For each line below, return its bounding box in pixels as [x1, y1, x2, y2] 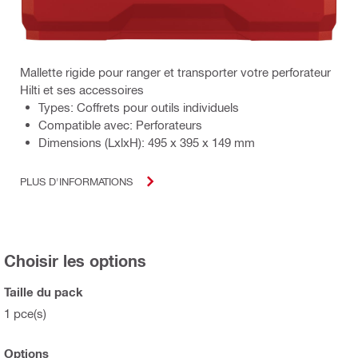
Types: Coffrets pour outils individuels [38, 99, 239, 114]
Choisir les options [4, 250, 146, 270]
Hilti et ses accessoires [20, 82, 144, 97]
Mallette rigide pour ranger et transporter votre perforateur [20, 64, 331, 79]
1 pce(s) [4, 305, 46, 320]
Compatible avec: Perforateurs [38, 117, 202, 132]
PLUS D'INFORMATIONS [20, 175, 133, 188]
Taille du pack [4, 284, 83, 299]
